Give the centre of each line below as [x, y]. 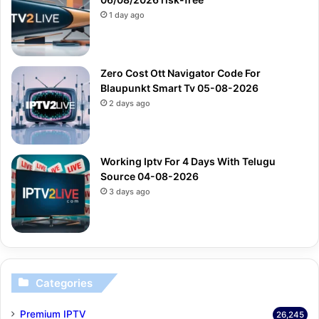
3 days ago [130, 191]
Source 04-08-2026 [150, 176]
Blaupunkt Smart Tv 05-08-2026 [179, 88]
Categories [64, 283]
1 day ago [127, 15]
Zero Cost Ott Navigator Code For [181, 73]
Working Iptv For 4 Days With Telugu [188, 161]
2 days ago [130, 103]
